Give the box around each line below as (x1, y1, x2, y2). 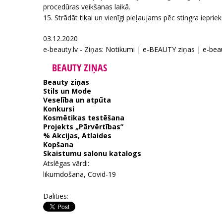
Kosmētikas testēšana (43, 113, 124, 122)
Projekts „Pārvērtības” (43, 122, 123, 131)
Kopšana (43, 140, 73, 149)
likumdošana (43, 169, 84, 179)
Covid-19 (88, 169, 116, 179)
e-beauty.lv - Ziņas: (43, 45, 106, 54)
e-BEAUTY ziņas (143, 45, 195, 54)
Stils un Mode (43, 86, 91, 96)
